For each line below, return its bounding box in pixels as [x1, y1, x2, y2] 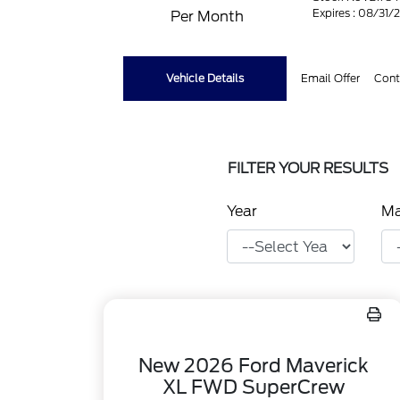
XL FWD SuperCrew [162, 376, 345, 398]
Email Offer [301, 71, 361, 85]
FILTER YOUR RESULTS [228, 160, 388, 177]
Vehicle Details [166, 71, 245, 85]
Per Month [171, 8, 245, 25]
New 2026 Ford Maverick [137, 354, 369, 377]
